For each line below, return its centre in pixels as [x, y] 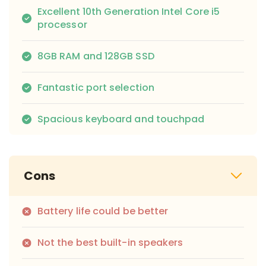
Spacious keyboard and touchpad [121, 119]
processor [62, 25]
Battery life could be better [103, 211]
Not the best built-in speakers [110, 243]
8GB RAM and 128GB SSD [96, 56]
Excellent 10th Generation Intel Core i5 [129, 12]
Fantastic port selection [96, 88]
